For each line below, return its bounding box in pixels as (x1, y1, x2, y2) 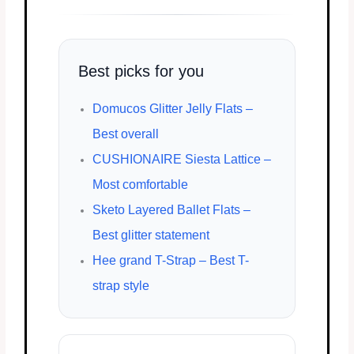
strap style (92, 278, 150, 292)
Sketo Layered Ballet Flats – (92, 202, 251, 217)
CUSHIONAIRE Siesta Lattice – (92, 152, 272, 166)
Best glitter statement (92, 228, 210, 242)
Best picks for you (78, 62, 205, 80)
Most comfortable (92, 177, 189, 191)
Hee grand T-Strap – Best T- (92, 253, 250, 267)
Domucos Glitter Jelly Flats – (92, 101, 254, 115)
